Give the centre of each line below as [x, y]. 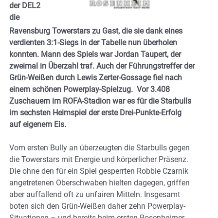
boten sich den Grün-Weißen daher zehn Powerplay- [97, 206]
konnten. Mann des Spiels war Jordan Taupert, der [95, 54]
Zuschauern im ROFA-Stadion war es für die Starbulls [100, 101]
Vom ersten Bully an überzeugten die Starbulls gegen [100, 148]
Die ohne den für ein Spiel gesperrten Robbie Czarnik [99, 171]
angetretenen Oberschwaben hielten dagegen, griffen [100, 183]
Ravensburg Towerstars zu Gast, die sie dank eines [96, 31]
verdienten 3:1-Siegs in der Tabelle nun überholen [93, 43]
